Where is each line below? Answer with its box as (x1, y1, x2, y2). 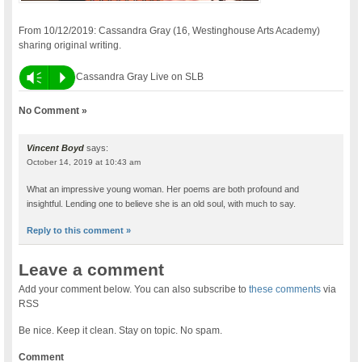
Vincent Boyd (27, 142, 85, 153)
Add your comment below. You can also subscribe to (19, 283, 250, 295)
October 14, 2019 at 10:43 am (27, 157, 141, 166)
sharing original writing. (19, 39, 122, 51)
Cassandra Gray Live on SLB (76, 70, 204, 82)
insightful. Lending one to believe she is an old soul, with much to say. (27, 198, 297, 208)
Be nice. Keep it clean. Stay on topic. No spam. (19, 324, 223, 336)
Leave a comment (19, 259, 165, 279)
